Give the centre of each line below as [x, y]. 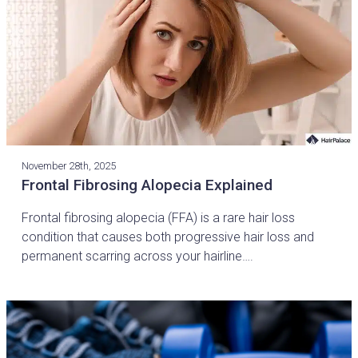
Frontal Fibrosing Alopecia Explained [147, 185]
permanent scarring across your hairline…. [138, 256]
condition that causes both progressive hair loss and [168, 237]
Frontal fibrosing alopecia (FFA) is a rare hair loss [159, 217]
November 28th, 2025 [69, 165]
